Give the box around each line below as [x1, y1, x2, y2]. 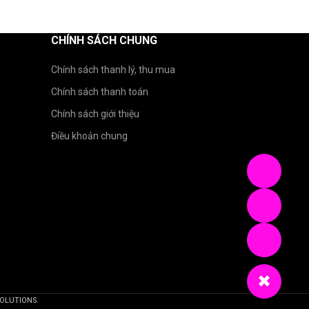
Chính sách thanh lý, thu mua [51, 64, 175, 75]
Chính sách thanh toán [51, 86, 148, 97]
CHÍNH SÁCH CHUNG [51, 34, 157, 47]
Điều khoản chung [51, 130, 128, 141]
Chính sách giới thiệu [51, 108, 139, 119]
